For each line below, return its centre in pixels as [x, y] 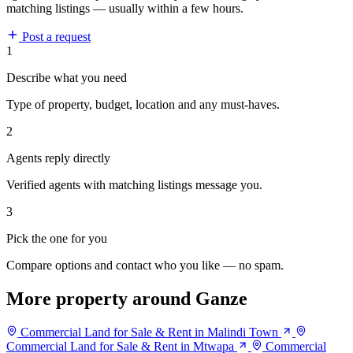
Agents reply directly [58, 158]
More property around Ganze [127, 299]
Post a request [55, 37]
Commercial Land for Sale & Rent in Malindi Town [149, 333]
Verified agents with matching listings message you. [134, 185]
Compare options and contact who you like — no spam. [145, 266]
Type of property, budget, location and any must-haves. [143, 105]
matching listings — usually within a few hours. [125, 9]
